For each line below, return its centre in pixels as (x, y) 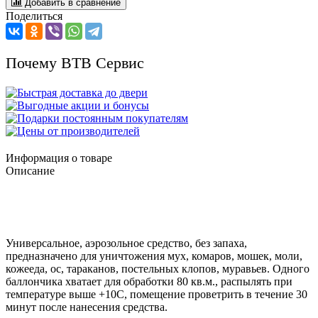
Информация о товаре (59, 158)
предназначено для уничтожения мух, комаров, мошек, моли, (154, 256)
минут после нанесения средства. (87, 307)
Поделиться (34, 16)
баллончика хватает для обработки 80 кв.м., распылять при (149, 281)
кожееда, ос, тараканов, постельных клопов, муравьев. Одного (158, 268)
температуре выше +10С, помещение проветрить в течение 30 (157, 294)
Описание (30, 170)
